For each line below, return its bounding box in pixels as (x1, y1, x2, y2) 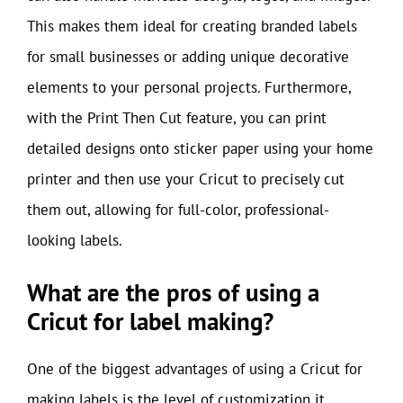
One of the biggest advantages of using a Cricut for (27, 359, 363, 379)
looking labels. (27, 229, 122, 250)
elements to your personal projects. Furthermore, (27, 76, 351, 97)
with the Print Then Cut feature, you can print (27, 107, 327, 128)
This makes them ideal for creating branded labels (27, 15, 357, 36)
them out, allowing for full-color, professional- (27, 199, 329, 219)
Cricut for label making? (27, 306, 273, 336)
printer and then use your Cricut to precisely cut (27, 168, 345, 189)
